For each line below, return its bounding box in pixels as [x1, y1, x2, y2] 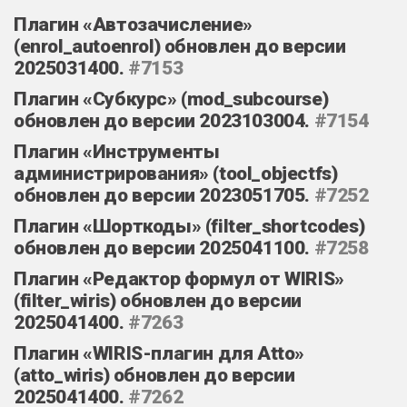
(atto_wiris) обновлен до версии [14, 363, 295, 386]
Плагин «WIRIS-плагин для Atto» [14, 342, 305, 364]
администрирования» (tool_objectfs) [14, 162, 338, 184]
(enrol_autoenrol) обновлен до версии [14, 35, 346, 57]
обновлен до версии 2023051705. [14, 184, 314, 206]
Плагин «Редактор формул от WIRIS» [14, 267, 344, 290]
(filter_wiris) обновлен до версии [14, 289, 302, 312]
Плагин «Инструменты [14, 140, 220, 163]
